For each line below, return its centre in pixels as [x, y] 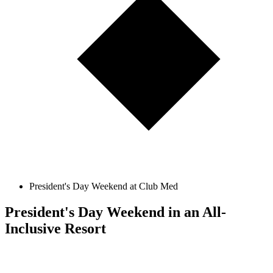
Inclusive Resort [55, 229]
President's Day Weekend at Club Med [104, 186]
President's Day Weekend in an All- [115, 212]
